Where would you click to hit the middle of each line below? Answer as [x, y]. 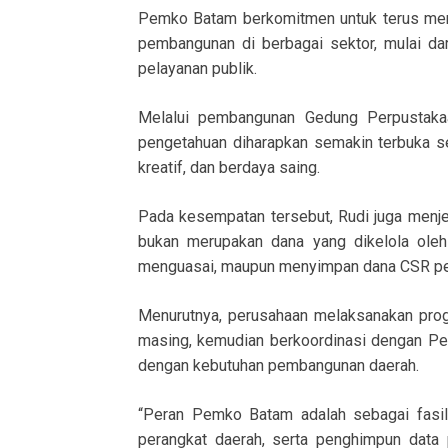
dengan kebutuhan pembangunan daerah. [278, 365]
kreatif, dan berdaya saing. [229, 167]
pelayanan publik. [197, 68]
